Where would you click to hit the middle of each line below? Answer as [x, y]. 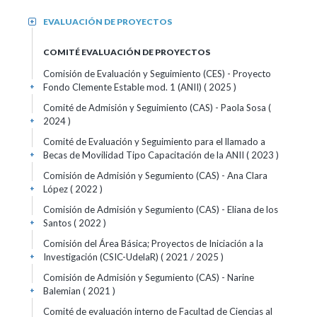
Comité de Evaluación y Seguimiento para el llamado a [154, 142]
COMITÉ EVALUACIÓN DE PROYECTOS [127, 52]
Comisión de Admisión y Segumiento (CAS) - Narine [149, 277]
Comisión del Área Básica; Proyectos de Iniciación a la [153, 243]
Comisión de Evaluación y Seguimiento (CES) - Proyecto [157, 74]
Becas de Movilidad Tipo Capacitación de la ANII [145, 155]
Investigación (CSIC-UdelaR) [102, 257]
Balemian [63, 291]
